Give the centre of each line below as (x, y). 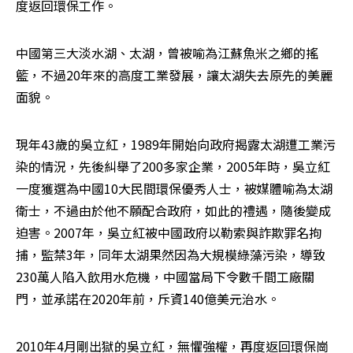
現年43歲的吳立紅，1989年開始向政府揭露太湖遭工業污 (176, 144)
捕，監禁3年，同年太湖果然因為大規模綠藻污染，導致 (171, 254)
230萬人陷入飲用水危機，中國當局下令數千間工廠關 (165, 276)
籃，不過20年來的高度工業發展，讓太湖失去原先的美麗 (174, 74)
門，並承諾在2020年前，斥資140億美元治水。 (148, 298)
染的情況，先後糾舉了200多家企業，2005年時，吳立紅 (173, 166)
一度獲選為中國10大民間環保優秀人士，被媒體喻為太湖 (174, 188)
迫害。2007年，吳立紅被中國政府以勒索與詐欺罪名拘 (169, 232)
